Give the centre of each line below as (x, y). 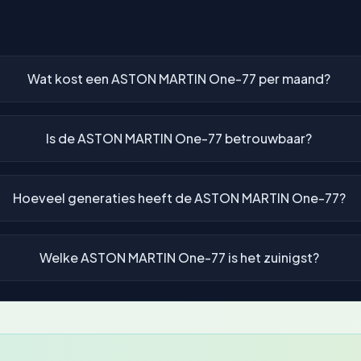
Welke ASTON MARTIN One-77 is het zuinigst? (179, 257)
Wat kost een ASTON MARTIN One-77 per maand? (179, 78)
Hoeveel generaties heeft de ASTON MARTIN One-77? (179, 197)
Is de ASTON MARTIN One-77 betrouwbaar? (179, 138)
